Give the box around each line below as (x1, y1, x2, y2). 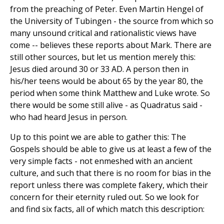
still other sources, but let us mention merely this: (10, 51, 195, 62)
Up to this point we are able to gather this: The (10, 131, 186, 142)
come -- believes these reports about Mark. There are (10, 39, 211, 50)
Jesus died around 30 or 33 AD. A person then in (10, 63, 188, 74)
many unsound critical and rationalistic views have (10, 27, 196, 38)
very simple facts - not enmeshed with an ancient (10, 155, 192, 166)
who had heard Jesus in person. (10, 111, 127, 122)
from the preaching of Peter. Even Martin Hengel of (10, 3, 203, 14)
